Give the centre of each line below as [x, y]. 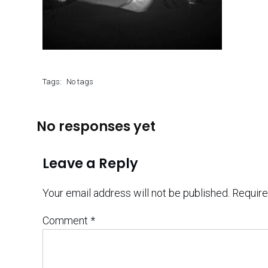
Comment [66, 221]
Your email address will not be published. [136, 193]
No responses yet [96, 126]
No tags [80, 82]
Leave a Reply [90, 163]
